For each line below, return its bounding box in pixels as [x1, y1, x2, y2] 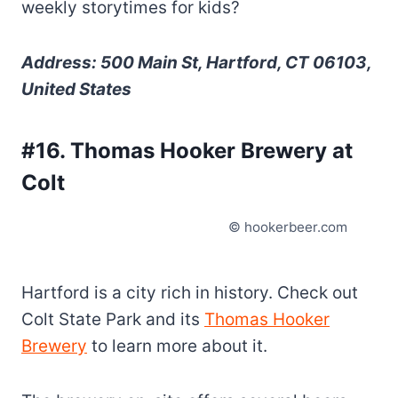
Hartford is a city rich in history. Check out [21, 283, 358, 303]
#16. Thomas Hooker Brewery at [21, 138, 353, 164]
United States [21, 79, 131, 100]
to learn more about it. [87, 336, 267, 356]
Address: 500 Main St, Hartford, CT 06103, [21, 52, 371, 74]
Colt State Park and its [21, 309, 204, 330]
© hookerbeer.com [228, 218, 347, 235]
